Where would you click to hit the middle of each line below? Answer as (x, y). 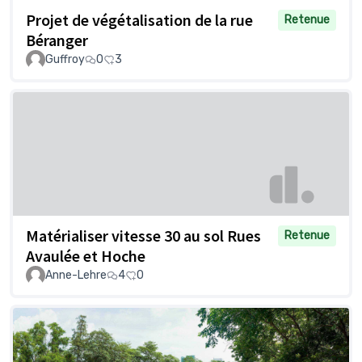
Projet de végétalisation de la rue (139, 20)
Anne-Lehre (76, 276)
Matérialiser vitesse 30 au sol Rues (143, 236)
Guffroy (65, 60)
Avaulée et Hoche (86, 256)
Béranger (57, 40)
